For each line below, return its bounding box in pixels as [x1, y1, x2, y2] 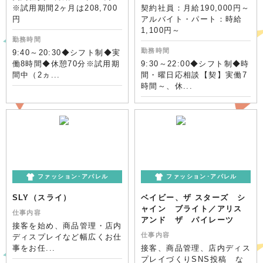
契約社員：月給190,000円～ [141, 3, 250, 12]
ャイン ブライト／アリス [141, 204, 251, 213]
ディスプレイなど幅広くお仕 [12, 232, 122, 241]
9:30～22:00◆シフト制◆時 [141, 59, 249, 68]
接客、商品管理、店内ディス [141, 243, 251, 252]
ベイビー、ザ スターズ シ [141, 193, 246, 202]
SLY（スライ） [12, 193, 72, 202]
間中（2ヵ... [12, 70, 60, 79]
